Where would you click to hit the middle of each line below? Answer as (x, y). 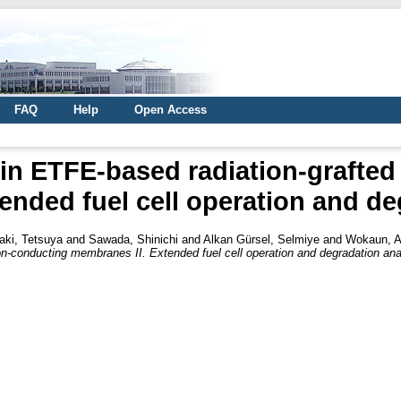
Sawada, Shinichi (133, 239)
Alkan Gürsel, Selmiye (261, 239)
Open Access (171, 110)
